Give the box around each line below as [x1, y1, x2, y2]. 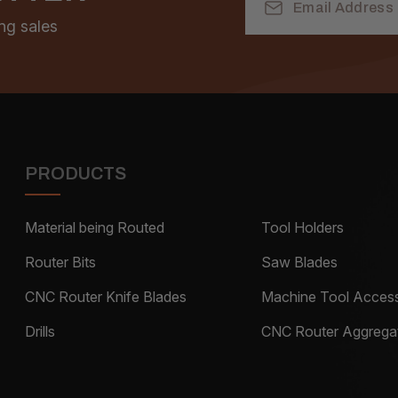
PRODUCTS [25, 163, 127, 183]
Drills [25, 322, 56, 340]
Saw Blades [261, 252, 338, 271]
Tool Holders [261, 218, 345, 236]
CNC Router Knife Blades [25, 287, 187, 306]
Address [249, 4, 295, 20]
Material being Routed [25, 218, 165, 236]
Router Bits [25, 252, 97, 271]
